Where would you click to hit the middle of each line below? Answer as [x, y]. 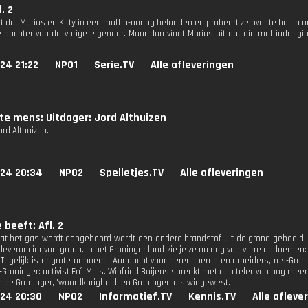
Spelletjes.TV [132, 173]
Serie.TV [114, 65]
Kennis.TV [212, 297]
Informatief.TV [135, 297]
